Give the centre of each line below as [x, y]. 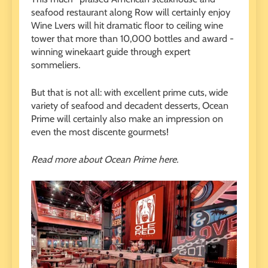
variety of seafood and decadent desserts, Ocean [130, 105]
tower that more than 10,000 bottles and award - [133, 38]
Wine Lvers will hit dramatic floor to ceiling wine [127, 25]
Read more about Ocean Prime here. [105, 159]
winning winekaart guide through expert [111, 51]
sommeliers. [56, 65]
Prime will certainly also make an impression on [127, 118]
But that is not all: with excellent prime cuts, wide [130, 92]
